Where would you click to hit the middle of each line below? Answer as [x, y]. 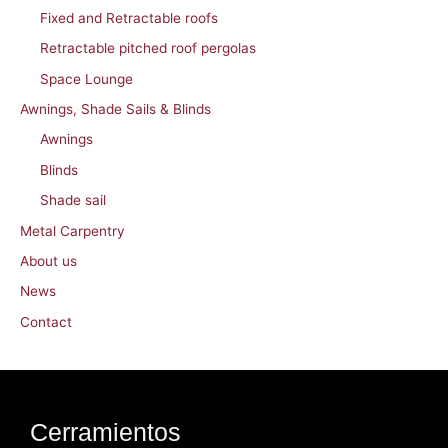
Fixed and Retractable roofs [129, 17]
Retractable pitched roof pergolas [148, 48]
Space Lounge [86, 78]
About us [48, 261]
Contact [46, 321]
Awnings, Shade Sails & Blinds [115, 109]
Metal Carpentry [72, 230]
